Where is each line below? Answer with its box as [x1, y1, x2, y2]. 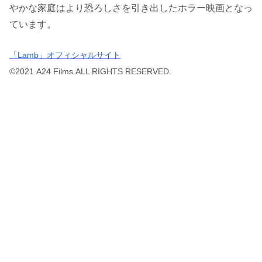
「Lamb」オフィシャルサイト [9, 50, 120, 60]
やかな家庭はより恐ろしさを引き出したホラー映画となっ [9, 2, 253, 13]
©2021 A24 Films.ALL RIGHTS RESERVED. [9, 66, 171, 76]
